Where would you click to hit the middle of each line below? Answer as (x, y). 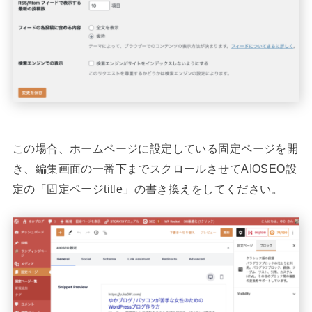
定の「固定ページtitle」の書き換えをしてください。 (148, 189)
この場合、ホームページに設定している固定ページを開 (155, 149)
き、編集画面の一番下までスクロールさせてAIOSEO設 (155, 169)
